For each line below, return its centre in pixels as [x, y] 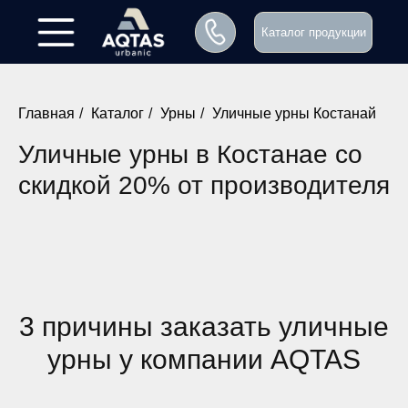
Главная [46, 113]
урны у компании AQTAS [204, 360]
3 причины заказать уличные [204, 327]
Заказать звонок [142, 375]
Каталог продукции [313, 32]
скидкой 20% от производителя [204, 186]
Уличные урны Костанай [294, 113]
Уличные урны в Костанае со [190, 155]
